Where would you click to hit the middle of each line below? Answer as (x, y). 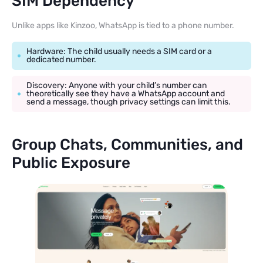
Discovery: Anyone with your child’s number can (117, 85)
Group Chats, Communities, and (127, 145)
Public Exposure (71, 163)
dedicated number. (61, 60)
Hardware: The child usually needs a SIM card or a (119, 51)
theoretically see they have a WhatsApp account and (126, 94)
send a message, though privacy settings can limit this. (129, 102)
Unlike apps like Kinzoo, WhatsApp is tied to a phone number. (123, 26)
